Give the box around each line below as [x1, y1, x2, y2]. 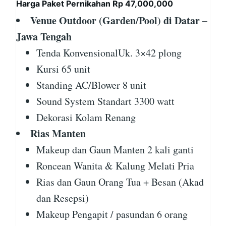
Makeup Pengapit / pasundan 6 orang [36, 207, 188, 221]
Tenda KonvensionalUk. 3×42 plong [36, 46, 182, 60]
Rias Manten [30, 126, 86, 141]
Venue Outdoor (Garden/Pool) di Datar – [30, 13, 207, 28]
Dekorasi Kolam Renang [36, 110, 136, 125]
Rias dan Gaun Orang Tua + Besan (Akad [36, 175, 204, 189]
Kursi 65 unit [36, 62, 90, 76]
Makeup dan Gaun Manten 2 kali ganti [36, 143, 194, 157]
